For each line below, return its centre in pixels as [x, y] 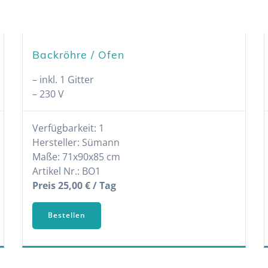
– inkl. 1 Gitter [63, 79]
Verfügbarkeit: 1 [68, 128]
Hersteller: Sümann [76, 142]
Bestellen [67, 215]
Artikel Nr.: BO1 [67, 171]
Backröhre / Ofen [79, 54]
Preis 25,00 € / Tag [74, 185]
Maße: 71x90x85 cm [77, 156]
